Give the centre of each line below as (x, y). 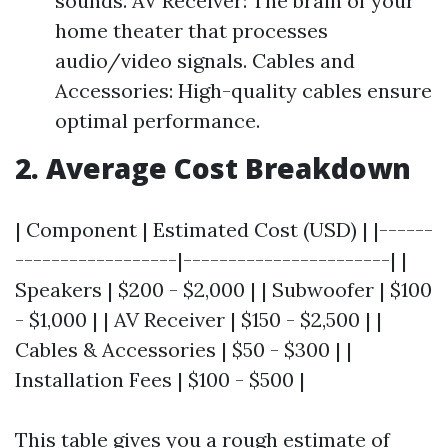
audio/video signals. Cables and (205, 60)
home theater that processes (191, 30)
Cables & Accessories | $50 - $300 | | (183, 349)
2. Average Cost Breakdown (213, 168)
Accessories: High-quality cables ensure (243, 90)
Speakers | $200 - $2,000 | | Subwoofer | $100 (223, 289)
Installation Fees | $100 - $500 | (160, 379)
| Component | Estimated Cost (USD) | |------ (224, 229)
